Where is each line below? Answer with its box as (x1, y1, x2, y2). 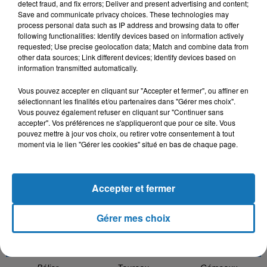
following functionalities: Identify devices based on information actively (18, 30, 244, 41)
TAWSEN (119, 70, 148, 79)
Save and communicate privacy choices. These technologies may (18, 9, 229, 19)
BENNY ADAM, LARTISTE (8, 59, 88, 68)
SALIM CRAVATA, (106, 59, 161, 68)
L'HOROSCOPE (6, 137, 72, 155)
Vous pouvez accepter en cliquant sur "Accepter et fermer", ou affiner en (18, 85, 249, 95)
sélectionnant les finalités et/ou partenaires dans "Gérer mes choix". (18, 96, 235, 106)
